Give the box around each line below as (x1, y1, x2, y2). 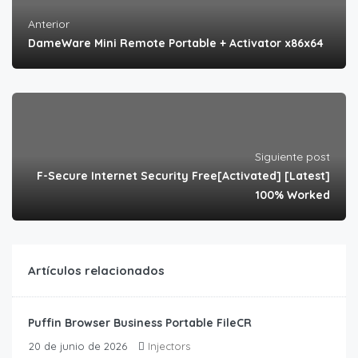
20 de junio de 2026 (29, 340, 127, 353)
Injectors (148, 340, 190, 353)
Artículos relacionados (28, 263, 165, 279)
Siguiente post (255, 149, 330, 165)
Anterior (28, 17, 70, 32)
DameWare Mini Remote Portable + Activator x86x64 (28, 36, 324, 51)
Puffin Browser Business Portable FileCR (28, 316, 252, 331)
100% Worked (256, 188, 330, 203)
